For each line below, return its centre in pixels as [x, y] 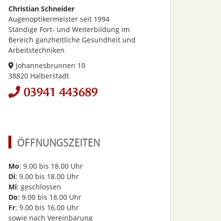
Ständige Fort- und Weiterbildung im [69, 29]
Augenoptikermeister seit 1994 [59, 19]
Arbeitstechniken [37, 50]
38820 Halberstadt [39, 76]
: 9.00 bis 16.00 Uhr [47, 207]
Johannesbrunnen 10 [50, 65]
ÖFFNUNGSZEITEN [59, 142]
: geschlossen [39, 187]
